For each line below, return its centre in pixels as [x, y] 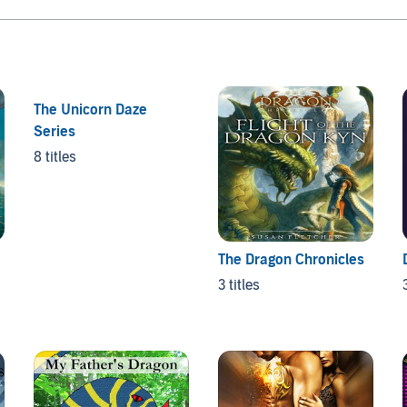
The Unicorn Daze [91, 109]
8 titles [55, 157]
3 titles [238, 285]
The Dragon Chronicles [291, 259]
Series [55, 131]
